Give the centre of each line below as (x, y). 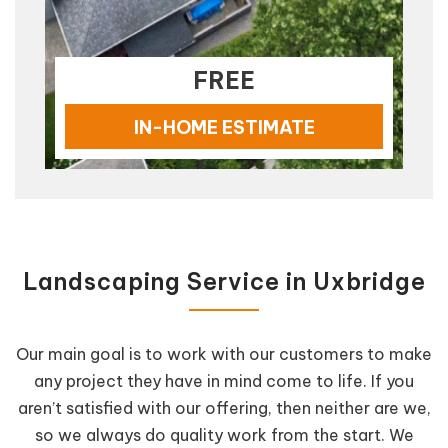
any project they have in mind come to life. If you (224, 380)
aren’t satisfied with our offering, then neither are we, (224, 407)
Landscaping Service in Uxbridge (224, 281)
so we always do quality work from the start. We (224, 434)
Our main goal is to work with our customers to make (224, 353)
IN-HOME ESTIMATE (224, 127)
